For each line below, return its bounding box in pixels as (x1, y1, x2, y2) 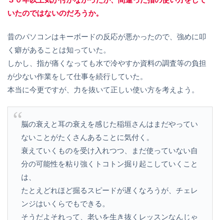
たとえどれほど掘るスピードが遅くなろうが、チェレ (21, 186, 198, 194)
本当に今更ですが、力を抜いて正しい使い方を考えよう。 (7, 85, 199, 94)
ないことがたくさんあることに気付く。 (21, 133, 154, 141)
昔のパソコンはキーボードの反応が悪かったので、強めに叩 (7, 32, 206, 41)
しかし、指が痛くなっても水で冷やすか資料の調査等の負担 (7, 58, 206, 67)
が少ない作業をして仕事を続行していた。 (7, 72, 147, 81)
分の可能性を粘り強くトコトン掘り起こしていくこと (21, 159, 198, 168)
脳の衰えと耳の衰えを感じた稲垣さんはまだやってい (21, 119, 198, 128)
